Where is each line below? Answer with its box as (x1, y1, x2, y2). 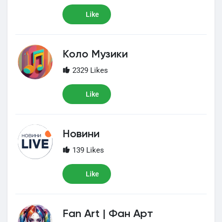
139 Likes (70, 146, 104, 155)
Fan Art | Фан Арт (62, 209, 153, 220)
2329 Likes (70, 66, 108, 75)
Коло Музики (62, 49, 128, 60)
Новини (62, 129, 100, 140)
